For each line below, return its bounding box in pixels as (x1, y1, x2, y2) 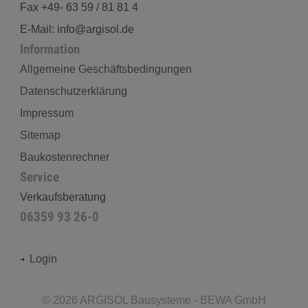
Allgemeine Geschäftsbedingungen (19, 63, 192, 75)
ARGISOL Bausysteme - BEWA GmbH (80, 294, 266, 306)
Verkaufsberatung (19, 190, 106, 203)
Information (19, 41, 80, 57)
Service (19, 168, 59, 185)
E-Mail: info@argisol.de (19, 23, 134, 35)
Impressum (19, 107, 74, 119)
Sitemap (19, 129, 60, 141)
